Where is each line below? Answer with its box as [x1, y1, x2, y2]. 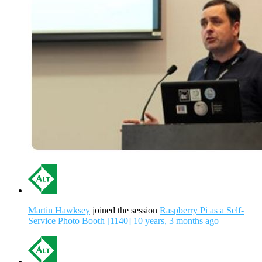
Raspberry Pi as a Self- [160, 205, 244, 216]
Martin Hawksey [28, 205, 90, 216]
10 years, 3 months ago [133, 216, 219, 226]
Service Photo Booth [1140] [28, 216, 131, 226]
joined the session [90, 205, 160, 216]
